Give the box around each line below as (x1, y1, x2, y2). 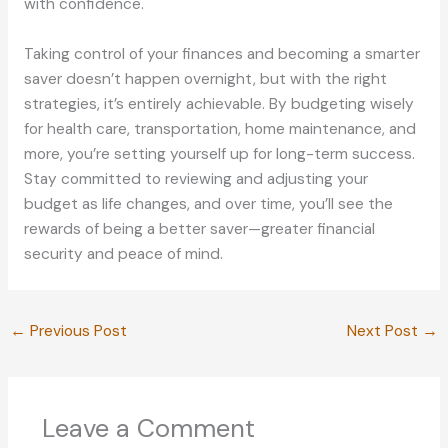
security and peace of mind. (23, 243, 223, 264)
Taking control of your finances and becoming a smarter (23, 43, 420, 64)
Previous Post (26, 321, 128, 342)
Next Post (346, 321, 422, 342)
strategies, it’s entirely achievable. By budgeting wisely (23, 93, 414, 114)
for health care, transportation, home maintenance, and (23, 118, 416, 139)
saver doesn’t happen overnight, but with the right (23, 68, 387, 89)
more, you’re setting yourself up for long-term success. (23, 143, 415, 164)
